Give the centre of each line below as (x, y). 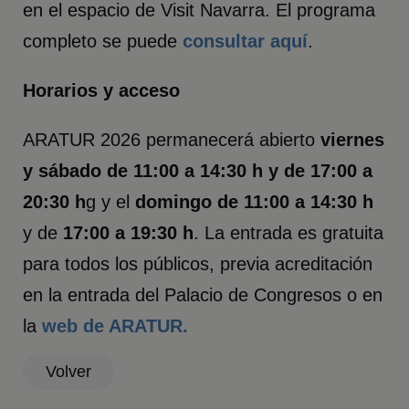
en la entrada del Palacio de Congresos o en (203, 295)
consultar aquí (246, 42)
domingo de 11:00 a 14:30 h (255, 202)
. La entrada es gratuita (289, 233)
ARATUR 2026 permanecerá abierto (172, 140)
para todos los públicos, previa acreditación (198, 264)
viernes (353, 140)
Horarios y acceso (102, 91)
